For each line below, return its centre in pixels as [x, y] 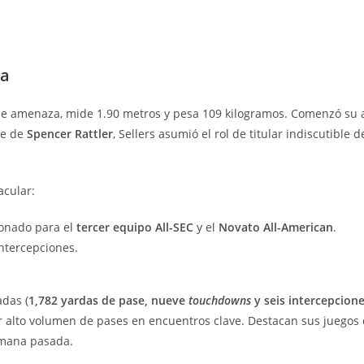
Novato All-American [276, 227]
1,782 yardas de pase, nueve [108, 300]
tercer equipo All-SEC [135, 227]
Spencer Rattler [70, 133]
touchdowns [220, 300]
